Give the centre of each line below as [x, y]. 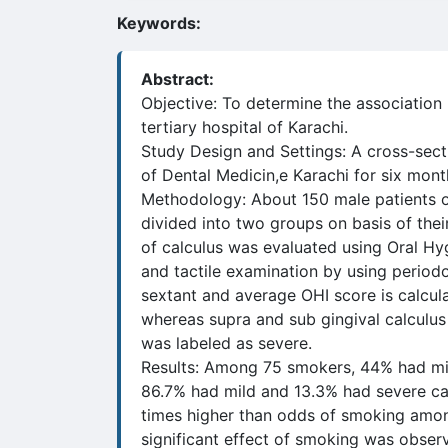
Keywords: [159, 23]
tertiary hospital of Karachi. [244, 127]
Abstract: [177, 79]
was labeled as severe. [226, 343]
